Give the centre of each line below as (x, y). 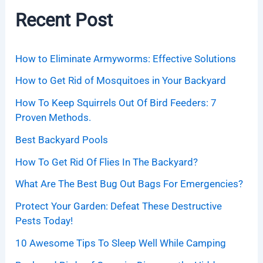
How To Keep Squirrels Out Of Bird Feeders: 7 (116, 103)
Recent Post (64, 20)
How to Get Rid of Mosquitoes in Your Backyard (121, 81)
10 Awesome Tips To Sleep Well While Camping (121, 243)
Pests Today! (44, 221)
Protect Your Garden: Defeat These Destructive (119, 206)
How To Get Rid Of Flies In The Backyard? (107, 162)
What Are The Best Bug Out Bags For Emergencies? (129, 184)
